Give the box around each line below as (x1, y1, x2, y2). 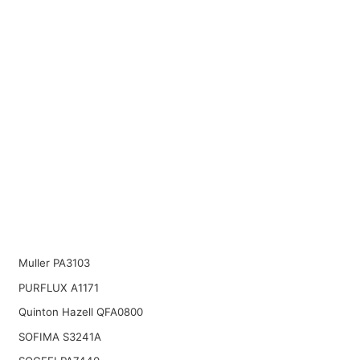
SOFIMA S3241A (18, 329, 101, 343)
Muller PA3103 (18, 256, 90, 269)
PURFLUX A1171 (18, 280, 99, 294)
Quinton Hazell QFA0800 (18, 305, 143, 319)
